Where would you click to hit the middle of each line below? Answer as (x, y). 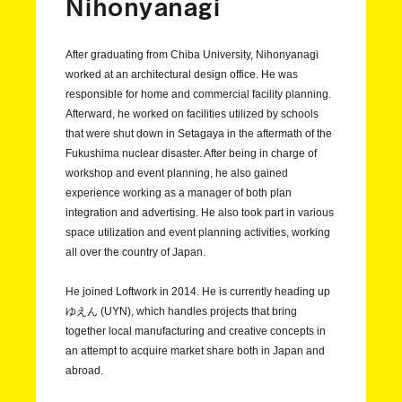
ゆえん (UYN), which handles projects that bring (181, 312)
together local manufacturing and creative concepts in (195, 332)
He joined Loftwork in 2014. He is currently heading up (197, 292)
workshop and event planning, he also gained (176, 174)
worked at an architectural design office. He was (181, 75)
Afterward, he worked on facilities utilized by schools (192, 114)
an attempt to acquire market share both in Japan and (195, 351)
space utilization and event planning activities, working (197, 233)
